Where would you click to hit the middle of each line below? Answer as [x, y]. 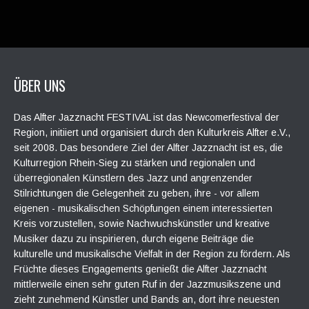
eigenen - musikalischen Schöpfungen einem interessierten [143, 208]
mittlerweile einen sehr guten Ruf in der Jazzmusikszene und [147, 284]
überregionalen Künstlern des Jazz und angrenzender [133, 178]
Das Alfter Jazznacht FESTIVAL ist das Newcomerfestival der [147, 117]
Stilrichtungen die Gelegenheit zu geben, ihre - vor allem [137, 193]
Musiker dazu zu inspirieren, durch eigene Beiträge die [134, 239]
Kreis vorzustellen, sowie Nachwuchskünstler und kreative [142, 223]
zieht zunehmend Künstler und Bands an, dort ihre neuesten [147, 299]
